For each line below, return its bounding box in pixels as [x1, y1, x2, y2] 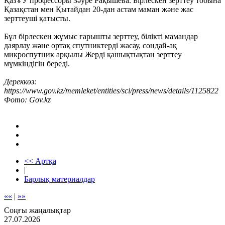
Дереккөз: [4, 77, 37, 86]
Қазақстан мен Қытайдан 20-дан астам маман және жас [4, 5, 193, 14]
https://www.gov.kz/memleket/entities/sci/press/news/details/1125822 [4, 86, 218, 95]
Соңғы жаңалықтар [4, 205, 71, 214]
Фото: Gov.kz [4, 95, 51, 104]
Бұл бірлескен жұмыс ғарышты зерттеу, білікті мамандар [4, 32, 198, 41]
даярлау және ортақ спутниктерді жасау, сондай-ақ [4, 41, 177, 50]
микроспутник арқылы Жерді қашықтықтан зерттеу [4, 50, 182, 59]
